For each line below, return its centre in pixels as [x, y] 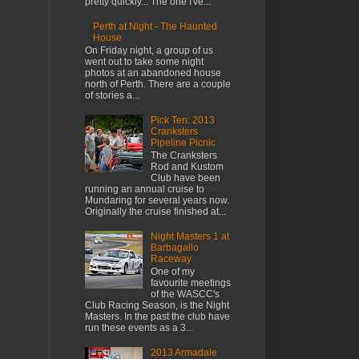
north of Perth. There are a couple [158, 85]
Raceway [171, 259]
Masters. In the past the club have [157, 317]
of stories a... [112, 96]
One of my [172, 272]
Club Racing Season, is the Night [157, 306]
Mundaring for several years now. [157, 201]
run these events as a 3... [139, 328]
